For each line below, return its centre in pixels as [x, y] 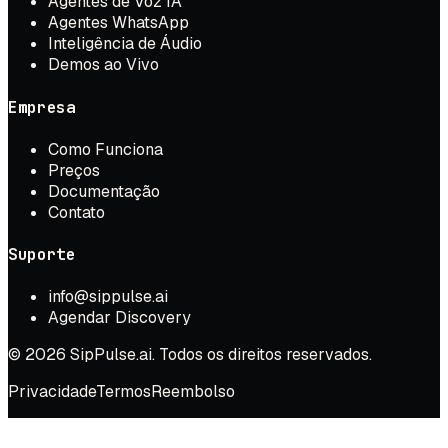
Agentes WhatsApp [118, 23]
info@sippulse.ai [108, 297]
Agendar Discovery [119, 318]
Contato [76, 212]
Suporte [42, 255]
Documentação [104, 191]
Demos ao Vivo [103, 65]
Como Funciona [105, 149]
